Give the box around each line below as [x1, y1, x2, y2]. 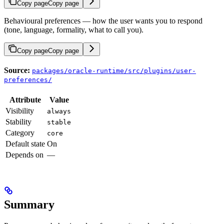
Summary [4, 197, 54, 211]
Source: [4, 65, 30, 74]
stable [47, 118, 71, 126]
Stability [5, 117, 31, 126]
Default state [5, 139, 45, 148]
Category [5, 128, 34, 137]
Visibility [5, 106, 34, 115]
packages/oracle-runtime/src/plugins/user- [32, 66, 196, 74]
